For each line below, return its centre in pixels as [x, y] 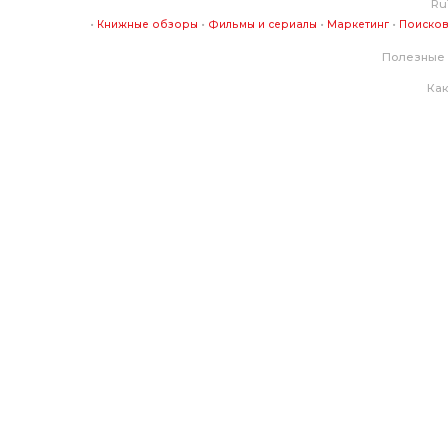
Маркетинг [357, 24]
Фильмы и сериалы [262, 24]
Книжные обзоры [147, 24]
